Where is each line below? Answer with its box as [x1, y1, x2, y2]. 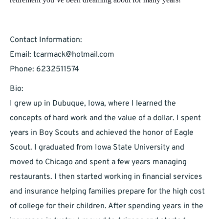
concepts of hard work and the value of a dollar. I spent [10, 113, 201, 124]
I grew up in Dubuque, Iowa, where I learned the [10, 99, 176, 109]
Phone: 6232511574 [10, 65, 79, 75]
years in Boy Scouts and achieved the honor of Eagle [10, 128, 194, 138]
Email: [10, 50, 33, 60]
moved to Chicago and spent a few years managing [10, 157, 187, 168]
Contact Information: [10, 35, 82, 45]
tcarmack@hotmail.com [33, 50, 114, 60]
